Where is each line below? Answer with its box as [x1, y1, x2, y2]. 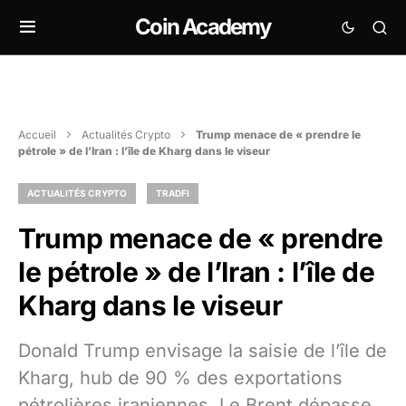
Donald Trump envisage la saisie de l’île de [18, 340, 387, 362]
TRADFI [156, 188, 189, 198]
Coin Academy [135, 14, 271, 40]
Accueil [18, 128, 56, 141]
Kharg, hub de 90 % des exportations [18, 367, 343, 389]
